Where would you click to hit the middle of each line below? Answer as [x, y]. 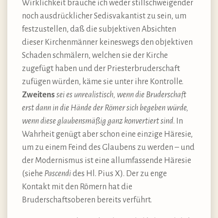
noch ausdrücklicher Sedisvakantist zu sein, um [104, 16]
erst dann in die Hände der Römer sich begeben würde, [105, 108]
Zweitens [38, 95]
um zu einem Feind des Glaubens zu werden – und [108, 147]
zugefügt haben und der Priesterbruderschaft [101, 68]
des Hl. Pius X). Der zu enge [119, 173]
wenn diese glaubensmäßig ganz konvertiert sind [98, 121]
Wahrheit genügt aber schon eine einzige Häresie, [107, 134]
